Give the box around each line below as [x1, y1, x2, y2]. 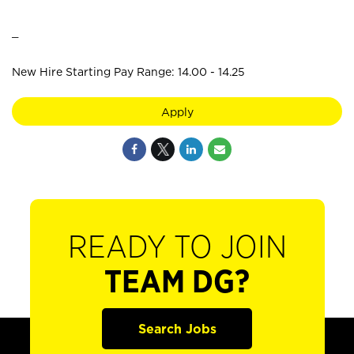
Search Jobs [137, 322, 217, 336]
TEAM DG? [104, 267, 250, 299]
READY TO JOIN [67, 232, 287, 264]
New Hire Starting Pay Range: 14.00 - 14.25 [12, 66, 245, 77]
